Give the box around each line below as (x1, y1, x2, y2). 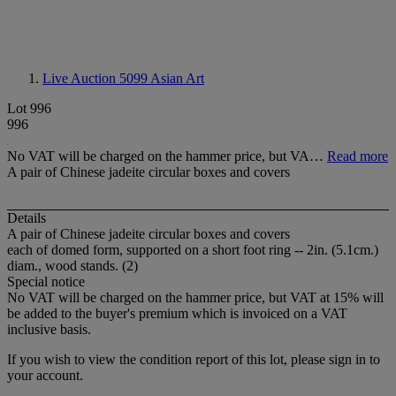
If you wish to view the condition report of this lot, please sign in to (7, 352, 380, 368)
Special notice (7, 274, 85, 290)
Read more (327, 148, 388, 164)
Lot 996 (7, 101, 51, 116)
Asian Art (150, 71, 204, 86)
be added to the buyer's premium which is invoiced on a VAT (7, 306, 347, 322)
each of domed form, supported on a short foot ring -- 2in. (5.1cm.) (7, 242, 378, 258)
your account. (7, 368, 83, 384)
